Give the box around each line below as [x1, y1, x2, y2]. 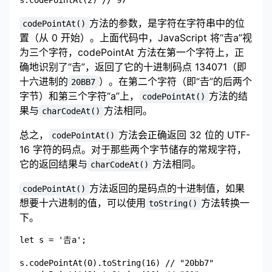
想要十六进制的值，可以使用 [19, 196, 146, 209]
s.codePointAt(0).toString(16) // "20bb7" [19, 257, 214, 268]
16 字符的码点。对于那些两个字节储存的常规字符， [19, 143, 246, 155]
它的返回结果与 [19, 157, 87, 170]
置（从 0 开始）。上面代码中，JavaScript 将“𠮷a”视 [19, 31, 252, 44]
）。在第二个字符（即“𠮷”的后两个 [98, 75, 252, 87]
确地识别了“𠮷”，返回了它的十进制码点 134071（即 [19, 60, 246, 73]
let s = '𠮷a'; [19, 234, 86, 245]
